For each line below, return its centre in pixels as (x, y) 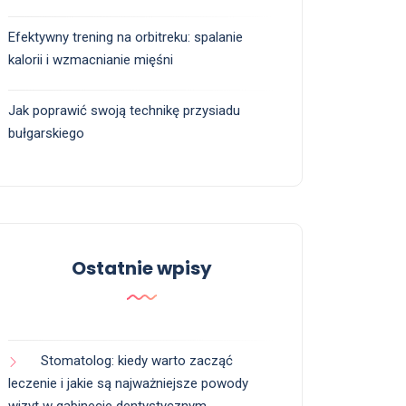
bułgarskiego (46, 134)
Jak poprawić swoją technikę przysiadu (124, 111)
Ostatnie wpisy (141, 269)
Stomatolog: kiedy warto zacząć (137, 361)
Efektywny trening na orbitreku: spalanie (126, 38)
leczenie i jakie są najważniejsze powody (128, 384)
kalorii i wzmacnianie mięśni (91, 60)
